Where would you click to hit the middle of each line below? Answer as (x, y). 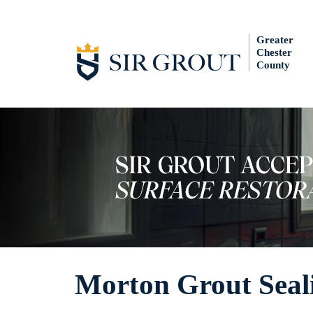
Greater (275, 40)
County (273, 65)
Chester (274, 52)
